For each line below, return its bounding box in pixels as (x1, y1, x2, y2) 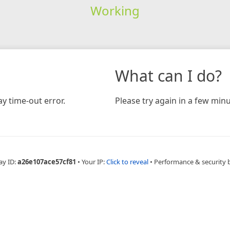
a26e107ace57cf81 (17, 157, 76, 166)
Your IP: (82, 157, 106, 166)
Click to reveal (106, 157, 148, 166)
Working (90, 2, 140, 19)
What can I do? (115, 65, 222, 86)
